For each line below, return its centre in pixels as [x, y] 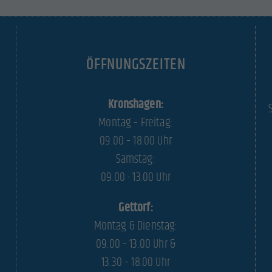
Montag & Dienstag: [136, 226]
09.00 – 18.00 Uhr [136, 141]
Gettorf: [136, 208]
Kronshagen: [136, 104]
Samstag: [136, 159]
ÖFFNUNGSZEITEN [136, 64]
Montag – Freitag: [136, 123]
